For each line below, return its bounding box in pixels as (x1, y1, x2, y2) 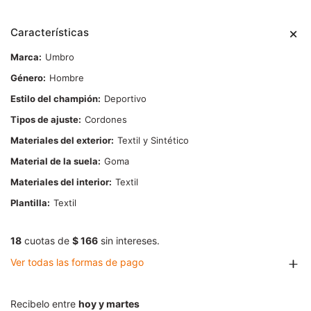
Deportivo (104, 93, 146, 105)
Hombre (49, 72, 84, 84)
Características (10, 26, 89, 40)
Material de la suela (10, 155, 98, 167)
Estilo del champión (10, 93, 98, 105)
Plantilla (10, 197, 47, 209)
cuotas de (22, 235, 72, 247)
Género (10, 72, 43, 84)
